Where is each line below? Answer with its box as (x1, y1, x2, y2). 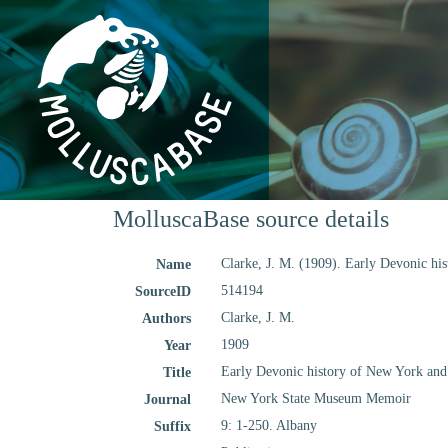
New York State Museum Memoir (221, 391, 412, 406)
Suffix (154, 419, 192, 434)
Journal (144, 392, 192, 407)
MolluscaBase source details (113, 206, 389, 232)
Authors (142, 311, 192, 326)
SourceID (135, 284, 192, 299)
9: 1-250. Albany (221, 418, 318, 433)
